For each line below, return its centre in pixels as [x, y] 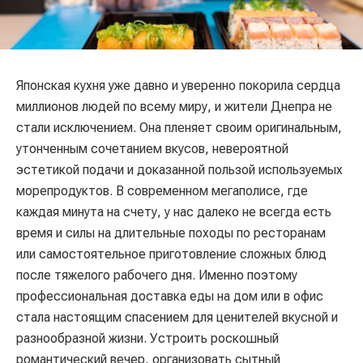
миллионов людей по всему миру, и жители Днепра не [174, 107]
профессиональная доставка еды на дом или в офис [170, 297]
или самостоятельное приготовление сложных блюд [171, 254]
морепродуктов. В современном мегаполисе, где [162, 191]
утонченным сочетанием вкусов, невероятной [152, 149]
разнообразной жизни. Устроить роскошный [147, 339]
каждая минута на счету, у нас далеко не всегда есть [174, 212]
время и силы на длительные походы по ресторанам [171, 233]
